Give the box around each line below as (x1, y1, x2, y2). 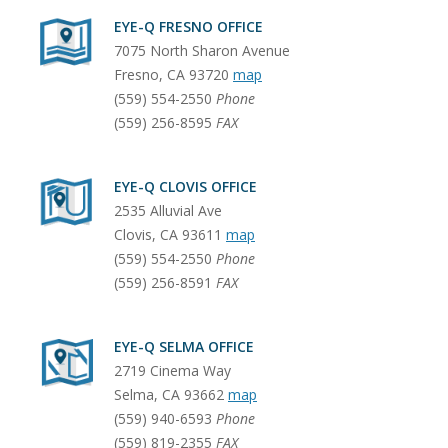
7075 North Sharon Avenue (114, 40, 290, 60)
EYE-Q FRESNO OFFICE (114, 16, 263, 36)
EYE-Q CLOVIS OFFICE (114, 176, 257, 196)
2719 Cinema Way (114, 360, 231, 380)
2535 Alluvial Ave (114, 200, 222, 220)
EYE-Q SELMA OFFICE (114, 336, 254, 356)
